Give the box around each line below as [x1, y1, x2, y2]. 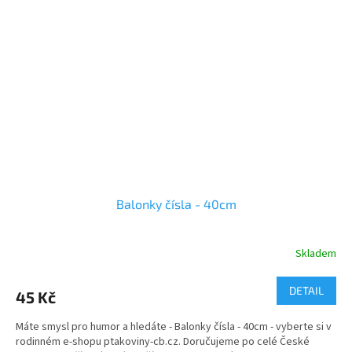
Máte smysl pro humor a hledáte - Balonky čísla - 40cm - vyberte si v [16, 319, 332, 335]
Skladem [295, 245, 336, 262]
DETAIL [289, 284, 324, 297]
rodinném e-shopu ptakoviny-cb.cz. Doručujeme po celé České [16, 334, 310, 350]
